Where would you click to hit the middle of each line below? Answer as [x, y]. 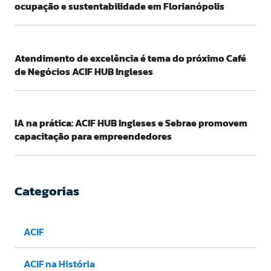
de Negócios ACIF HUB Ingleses [84, 71]
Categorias [47, 191]
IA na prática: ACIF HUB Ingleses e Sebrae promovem [131, 123]
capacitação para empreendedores [93, 136]
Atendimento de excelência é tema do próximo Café [130, 58]
